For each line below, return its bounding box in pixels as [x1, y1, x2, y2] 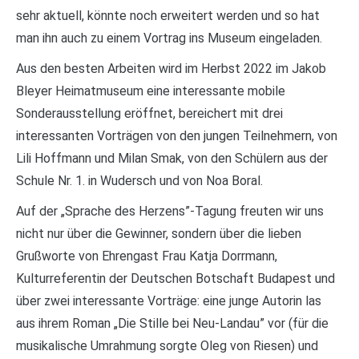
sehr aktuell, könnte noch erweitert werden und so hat [16, 8, 320, 23]
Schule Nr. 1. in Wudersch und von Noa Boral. [16, 173, 263, 188]
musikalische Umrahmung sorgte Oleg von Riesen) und [16, 338, 318, 353]
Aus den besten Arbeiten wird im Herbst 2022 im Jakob [16, 61, 326, 76]
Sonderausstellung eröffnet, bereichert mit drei [16, 106, 283, 121]
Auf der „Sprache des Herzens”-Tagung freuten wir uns [16, 204, 324, 219]
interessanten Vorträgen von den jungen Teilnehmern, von [16, 128, 337, 143]
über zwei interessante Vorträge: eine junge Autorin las [16, 293, 321, 309]
